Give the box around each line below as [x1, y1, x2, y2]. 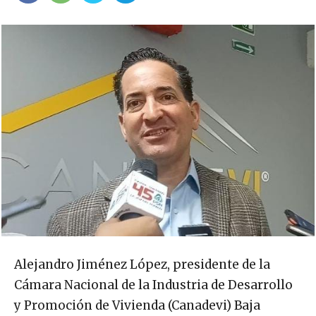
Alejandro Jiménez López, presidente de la [14, 257, 270, 272]
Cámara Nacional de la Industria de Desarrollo [14, 277, 293, 293]
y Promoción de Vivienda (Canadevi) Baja [14, 298, 260, 313]
